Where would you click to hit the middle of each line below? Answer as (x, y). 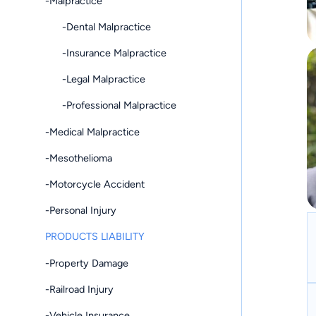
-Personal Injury (81, 211)
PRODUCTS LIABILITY (95, 237)
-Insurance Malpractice (106, 53)
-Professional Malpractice (111, 105)
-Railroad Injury (79, 289)
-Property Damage (87, 263)
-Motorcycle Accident (95, 184)
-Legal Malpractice (95, 79)
